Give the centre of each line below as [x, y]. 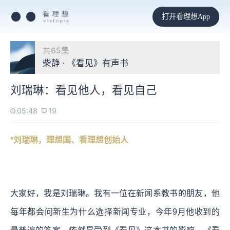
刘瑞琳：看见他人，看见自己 [84, 90]
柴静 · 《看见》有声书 [85, 63]
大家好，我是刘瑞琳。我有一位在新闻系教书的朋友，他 [115, 193]
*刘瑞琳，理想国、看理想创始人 [69, 140]
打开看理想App [186, 16]
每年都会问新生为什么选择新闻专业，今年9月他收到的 [115, 212]
